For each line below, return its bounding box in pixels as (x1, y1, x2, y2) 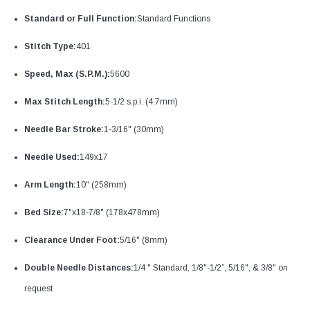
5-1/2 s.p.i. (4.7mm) (105, 97, 178, 107)
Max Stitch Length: (24, 97, 105, 107)
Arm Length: (24, 180, 76, 190)
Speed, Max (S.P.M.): (24, 69, 110, 80)
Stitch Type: (24, 42, 76, 52)
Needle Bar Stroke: (24, 125, 104, 135)
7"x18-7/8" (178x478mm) (64, 208, 160, 218)
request (24, 284, 53, 294)
